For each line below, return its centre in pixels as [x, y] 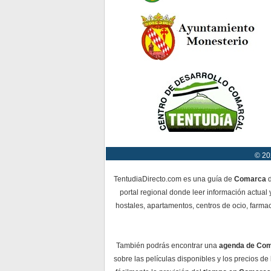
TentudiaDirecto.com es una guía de [174, 179]
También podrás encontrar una [167, 246]
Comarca [250, 179]
